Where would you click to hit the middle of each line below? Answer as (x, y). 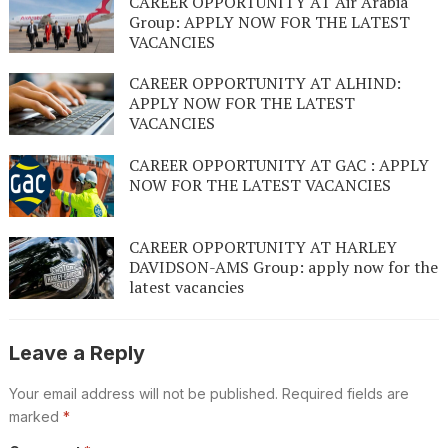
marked (35, 416)
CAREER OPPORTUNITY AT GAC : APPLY (278, 165)
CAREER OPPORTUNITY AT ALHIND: (264, 83)
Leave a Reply (76, 352)
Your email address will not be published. (143, 393)
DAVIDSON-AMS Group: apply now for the (283, 266)
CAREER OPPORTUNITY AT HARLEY (262, 246)
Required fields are (345, 393)
